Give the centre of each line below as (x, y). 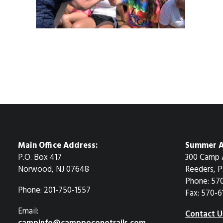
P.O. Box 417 (40, 158)
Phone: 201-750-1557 (54, 191)
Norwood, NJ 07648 (54, 170)
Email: (28, 212)
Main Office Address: (58, 146)
